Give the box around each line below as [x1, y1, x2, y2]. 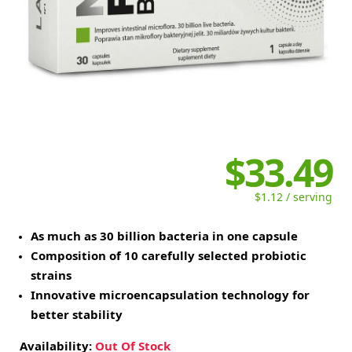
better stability [31, 309, 123, 321]
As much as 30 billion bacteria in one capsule [31, 230, 298, 242]
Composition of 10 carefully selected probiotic [31, 250, 306, 262]
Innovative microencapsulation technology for [31, 289, 310, 301]
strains [31, 269, 71, 281]
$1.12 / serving [255, 192, 332, 203]
